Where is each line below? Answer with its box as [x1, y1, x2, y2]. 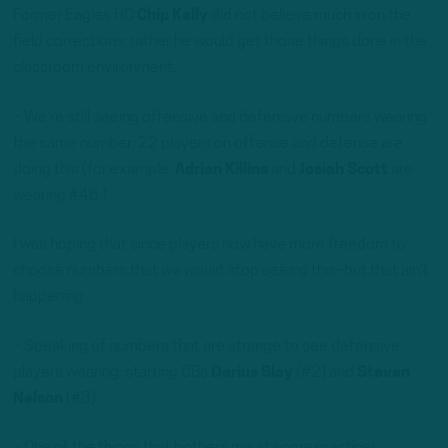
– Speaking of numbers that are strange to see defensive [13, 338, 400, 355]
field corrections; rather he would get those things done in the [13, 34, 427, 51]
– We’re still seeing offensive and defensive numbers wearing [13, 109, 427, 126]
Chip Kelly [137, 8, 208, 25]
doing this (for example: [13, 161, 175, 178]
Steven [357, 364, 410, 381]
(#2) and [293, 364, 357, 381]
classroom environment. [13, 60, 176, 77]
